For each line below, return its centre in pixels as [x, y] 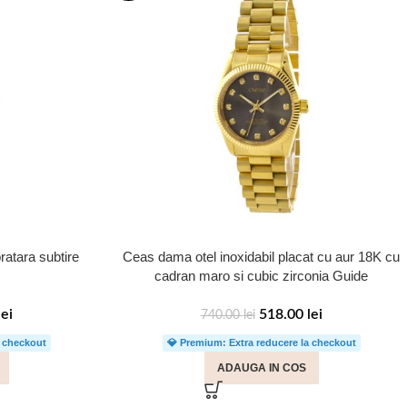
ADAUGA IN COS [261, 368]
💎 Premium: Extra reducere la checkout [261, 342]
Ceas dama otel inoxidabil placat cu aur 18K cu [261, 257]
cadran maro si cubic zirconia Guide [261, 276]
